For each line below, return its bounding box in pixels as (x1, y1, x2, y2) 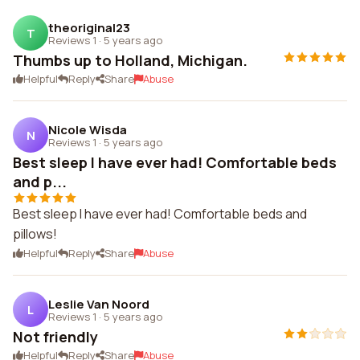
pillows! (13, 225, 57, 243)
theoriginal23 (48, 18, 130, 36)
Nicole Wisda (48, 121, 127, 138)
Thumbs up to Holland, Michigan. (13, 51, 247, 70)
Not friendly (13, 327, 98, 346)
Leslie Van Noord (48, 295, 149, 313)
